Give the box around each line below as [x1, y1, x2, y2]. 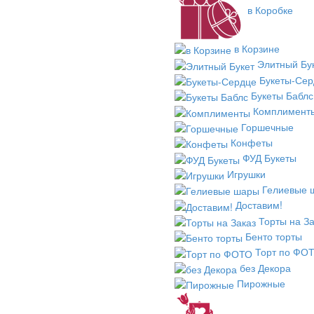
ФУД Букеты [243, 151, 296, 165]
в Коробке [247, 3, 293, 18]
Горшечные [241, 119, 294, 134]
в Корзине [234, 41, 280, 55]
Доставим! [235, 198, 282, 212]
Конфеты [231, 135, 273, 149]
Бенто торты [245, 228, 302, 243]
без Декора [240, 260, 291, 275]
